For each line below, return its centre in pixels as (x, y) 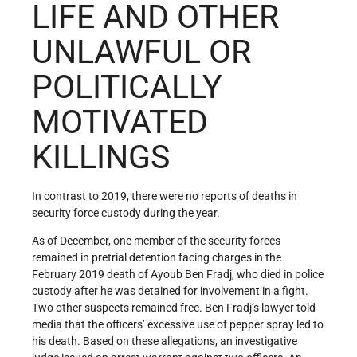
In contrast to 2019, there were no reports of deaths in (165, 196)
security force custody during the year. (126, 212)
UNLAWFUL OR (141, 52)
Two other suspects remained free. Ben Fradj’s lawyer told (174, 307)
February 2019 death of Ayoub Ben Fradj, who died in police (178, 274)
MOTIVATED (120, 122)
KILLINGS (101, 157)
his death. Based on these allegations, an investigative (165, 341)
